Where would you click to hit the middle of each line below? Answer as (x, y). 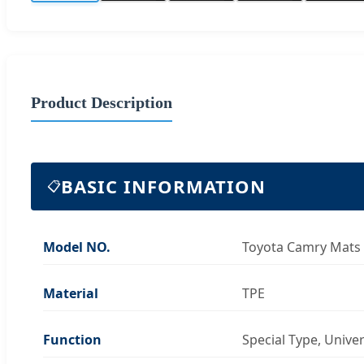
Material (71, 293)
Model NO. (77, 247)
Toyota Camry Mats (301, 247)
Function (72, 339)
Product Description (102, 102)
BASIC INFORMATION (163, 186)
